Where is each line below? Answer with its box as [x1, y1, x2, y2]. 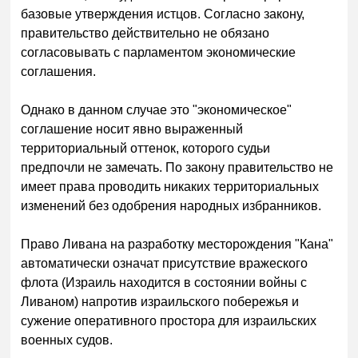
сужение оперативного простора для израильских [21, 313, 317, 328]
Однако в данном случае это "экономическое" [21, 102, 292, 117]
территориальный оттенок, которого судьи [21, 141, 271, 155]
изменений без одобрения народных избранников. [21, 198, 322, 213]
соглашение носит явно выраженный [21, 121, 244, 136]
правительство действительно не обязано [21, 26, 270, 40]
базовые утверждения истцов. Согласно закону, [21, 6, 305, 21]
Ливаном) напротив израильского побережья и [21, 294, 300, 308]
